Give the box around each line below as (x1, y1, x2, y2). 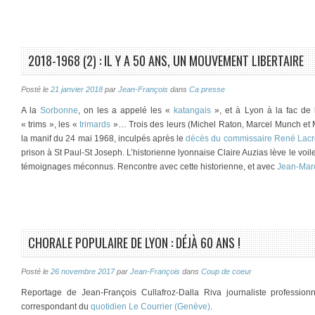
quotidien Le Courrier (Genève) (91, 302, 210, 311)
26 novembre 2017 (51, 267, 115, 276)
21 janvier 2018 (51, 85, 103, 94)
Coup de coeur (201, 267, 252, 276)
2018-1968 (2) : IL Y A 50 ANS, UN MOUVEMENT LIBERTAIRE (28, 51, 304, 70)
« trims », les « (21, 120, 80, 129)
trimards (79, 120, 113, 129)
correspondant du (21, 302, 91, 311)
